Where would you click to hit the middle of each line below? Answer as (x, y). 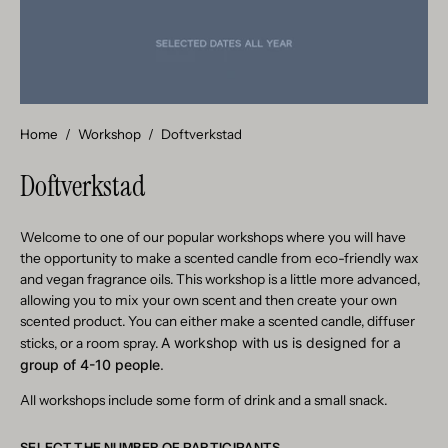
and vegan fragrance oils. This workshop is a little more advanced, (220, 279)
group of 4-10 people (90, 364)
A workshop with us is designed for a (281, 342)
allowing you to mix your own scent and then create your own (208, 300)
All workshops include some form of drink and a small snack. (203, 399)
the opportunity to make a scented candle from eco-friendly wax (219, 258)
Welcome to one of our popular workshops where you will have (213, 237)
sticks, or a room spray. (90, 343)
